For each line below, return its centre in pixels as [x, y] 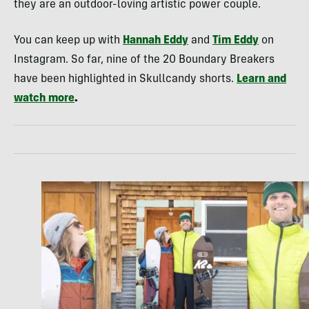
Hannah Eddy [156, 41]
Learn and [261, 79]
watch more [44, 99]
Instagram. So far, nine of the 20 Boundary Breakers [144, 60]
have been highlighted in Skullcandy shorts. [125, 79]
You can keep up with [68, 41]
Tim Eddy [236, 41]
